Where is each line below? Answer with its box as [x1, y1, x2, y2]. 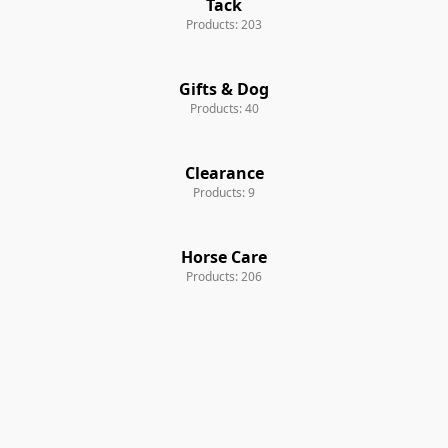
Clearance [184, 161, 264, 184]
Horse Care [181, 245, 267, 268]
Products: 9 [193, 183, 255, 201]
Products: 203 [186, 15, 262, 33]
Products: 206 [186, 267, 262, 285]
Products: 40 [189, 99, 259, 117]
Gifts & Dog [179, 77, 269, 100]
